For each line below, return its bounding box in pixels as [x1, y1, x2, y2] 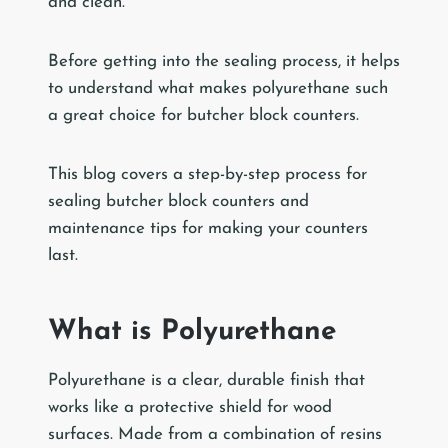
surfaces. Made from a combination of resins [48, 426, 382, 444]
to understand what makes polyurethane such [48, 80, 388, 98]
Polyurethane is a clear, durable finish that [48, 372, 365, 390]
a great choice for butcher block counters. [48, 107, 359, 125]
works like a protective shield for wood [48, 399, 332, 417]
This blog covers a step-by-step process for [48, 166, 367, 184]
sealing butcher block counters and [48, 193, 309, 211]
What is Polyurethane [48, 318, 336, 347]
